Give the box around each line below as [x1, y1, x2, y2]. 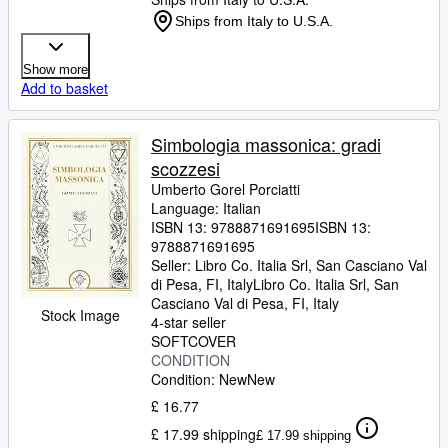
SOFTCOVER [151, 331, 236, 351]
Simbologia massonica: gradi [151, 131, 381, 157]
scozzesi [151, 155, 220, 181]
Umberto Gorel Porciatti [151, 179, 300, 199]
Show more [23, 62, 88, 77]
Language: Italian [151, 198, 261, 218]
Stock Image [40, 305, 120, 326]
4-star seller [151, 312, 226, 332]
